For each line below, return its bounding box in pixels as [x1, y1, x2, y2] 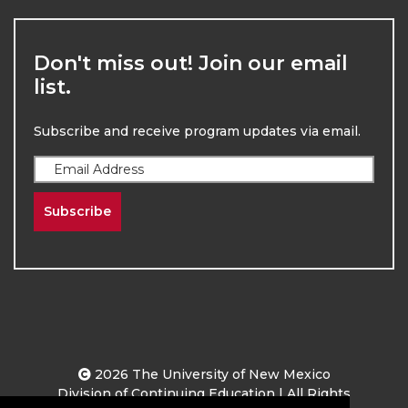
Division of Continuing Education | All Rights [57, 384, 351, 402]
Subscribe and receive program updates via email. [34, 122, 361, 139]
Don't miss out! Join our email [34, 50, 348, 76]
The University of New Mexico [127, 365, 331, 382]
